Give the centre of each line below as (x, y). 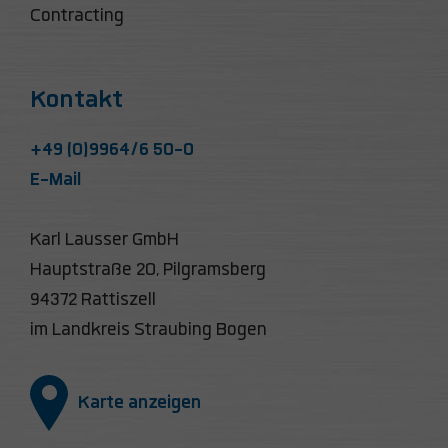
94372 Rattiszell (93, 300)
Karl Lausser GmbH (104, 240)
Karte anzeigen (139, 403)
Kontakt (76, 100)
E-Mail (56, 180)
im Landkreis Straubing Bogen (148, 330)
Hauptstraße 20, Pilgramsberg (148, 270)
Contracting (77, 15)
